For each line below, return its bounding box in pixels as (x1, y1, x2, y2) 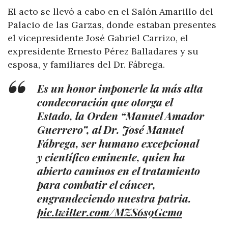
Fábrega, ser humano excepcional (37, 136, 198, 151)
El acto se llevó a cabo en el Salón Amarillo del (8, 6, 213, 18)
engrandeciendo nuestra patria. (37, 191, 191, 206)
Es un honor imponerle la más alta (37, 81, 203, 96)
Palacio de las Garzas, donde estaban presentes (8, 19, 216, 31)
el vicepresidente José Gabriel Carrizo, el (8, 32, 188, 44)
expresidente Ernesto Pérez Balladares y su (8, 45, 198, 58)
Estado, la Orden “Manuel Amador (37, 108, 204, 123)
